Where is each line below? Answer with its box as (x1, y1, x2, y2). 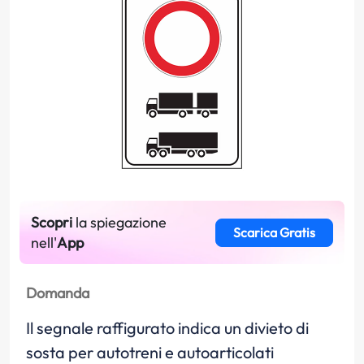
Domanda (26, 284, 89, 302)
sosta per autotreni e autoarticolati (26, 342, 274, 362)
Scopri (31, 213, 72, 232)
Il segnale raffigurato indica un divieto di (26, 318, 309, 338)
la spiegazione (72, 213, 167, 232)
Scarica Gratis (232, 224, 315, 240)
